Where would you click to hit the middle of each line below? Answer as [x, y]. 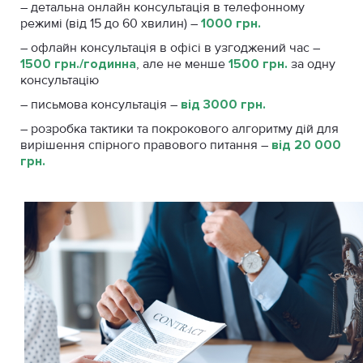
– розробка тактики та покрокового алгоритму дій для [179, 128]
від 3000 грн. [223, 104]
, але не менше [182, 64]
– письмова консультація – [100, 104]
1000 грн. [233, 23]
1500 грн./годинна [78, 64]
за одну [312, 64]
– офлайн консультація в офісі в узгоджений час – [170, 47]
